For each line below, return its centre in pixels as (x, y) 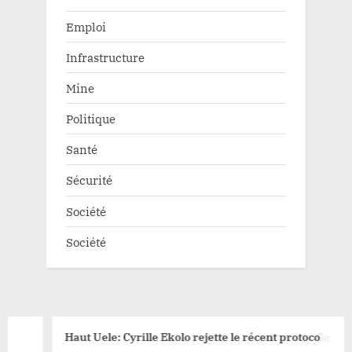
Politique (91, 119)
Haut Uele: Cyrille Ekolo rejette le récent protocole (173, 337)
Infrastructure (105, 57)
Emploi (86, 26)
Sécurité (89, 180)
